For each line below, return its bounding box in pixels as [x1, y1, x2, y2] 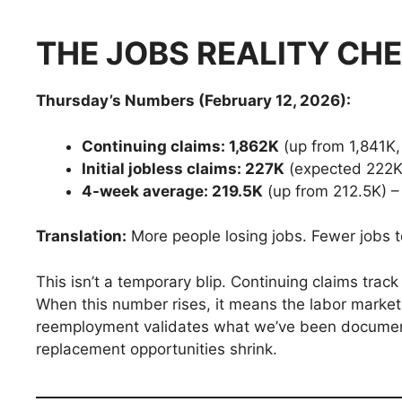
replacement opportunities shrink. [36, 339, 277, 358]
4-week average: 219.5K [82, 181, 263, 200]
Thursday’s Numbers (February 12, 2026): [36, 92, 351, 110]
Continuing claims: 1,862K [82, 136, 279, 155]
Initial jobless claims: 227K [82, 159, 284, 178]
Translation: [36, 227, 127, 246]
